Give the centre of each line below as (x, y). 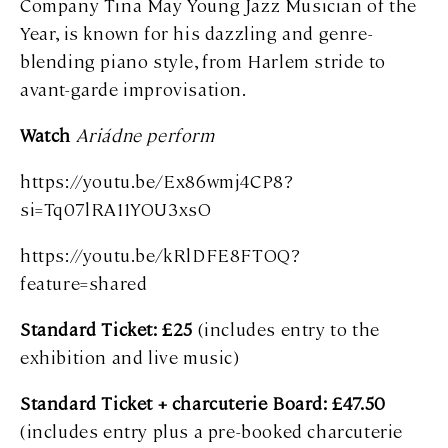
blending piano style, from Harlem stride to (203, 60)
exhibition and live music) (130, 356)
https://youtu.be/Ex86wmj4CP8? (157, 180)
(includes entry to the (286, 328)
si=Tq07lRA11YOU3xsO (116, 208)
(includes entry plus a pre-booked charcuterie (212, 430)
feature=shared (84, 282)
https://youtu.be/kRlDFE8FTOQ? (160, 254)
